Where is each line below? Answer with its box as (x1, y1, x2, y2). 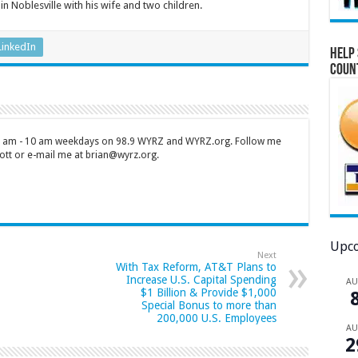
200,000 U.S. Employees (156, 312, 276, 325)
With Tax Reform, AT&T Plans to (115, 261, 276, 274)
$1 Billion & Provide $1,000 (140, 286, 276, 300)
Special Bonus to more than (141, 299, 276, 312)
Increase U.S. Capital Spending (125, 273, 276, 287)
